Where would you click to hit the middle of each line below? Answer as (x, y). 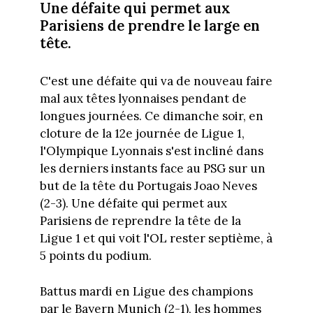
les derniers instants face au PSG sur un (152, 169)
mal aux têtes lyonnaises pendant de (143, 99)
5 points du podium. (95, 256)
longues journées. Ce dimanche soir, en (151, 116)
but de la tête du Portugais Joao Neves (148, 186)
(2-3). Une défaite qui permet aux (133, 204)
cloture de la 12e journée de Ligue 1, (142, 134)
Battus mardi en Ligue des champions (146, 291)
